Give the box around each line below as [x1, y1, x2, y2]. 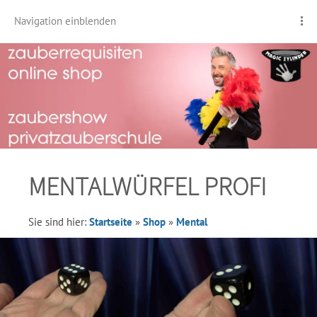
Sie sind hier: [28, 215, 89, 229]
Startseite [89, 215, 132, 229]
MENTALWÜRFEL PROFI [28, 171, 266, 202]
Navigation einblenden [14, 14, 116, 28]
